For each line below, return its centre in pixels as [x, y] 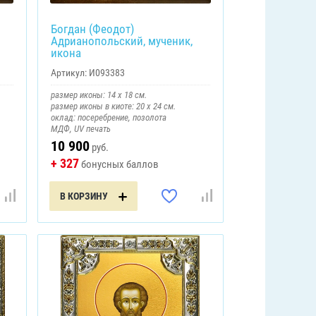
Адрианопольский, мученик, [121, 41]
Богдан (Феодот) [92, 29]
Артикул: [68, 72]
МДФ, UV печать [80, 128]
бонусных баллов [119, 164]
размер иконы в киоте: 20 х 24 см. [113, 106]
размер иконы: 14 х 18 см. [98, 95]
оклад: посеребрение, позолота [108, 117]
